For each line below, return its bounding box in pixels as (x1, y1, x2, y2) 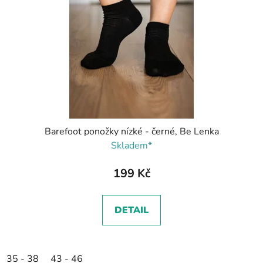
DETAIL (114, 204, 149, 217)
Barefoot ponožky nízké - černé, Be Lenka (44, 125, 219, 139)
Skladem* (111, 139, 152, 153)
